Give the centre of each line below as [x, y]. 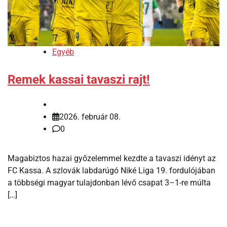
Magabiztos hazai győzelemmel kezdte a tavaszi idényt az [112, 158]
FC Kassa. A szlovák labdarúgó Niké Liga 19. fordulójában [111, 170]
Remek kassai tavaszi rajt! [79, 79]
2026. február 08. [90, 117]
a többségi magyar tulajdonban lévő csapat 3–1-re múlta [109, 182]
